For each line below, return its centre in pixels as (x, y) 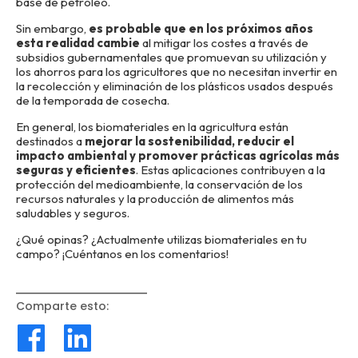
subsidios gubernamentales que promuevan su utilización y (171, 57)
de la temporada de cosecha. (93, 100)
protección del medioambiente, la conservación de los (159, 184)
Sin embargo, (52, 28)
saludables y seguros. (73, 213)
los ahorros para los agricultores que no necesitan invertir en (177, 72)
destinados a (50, 141)
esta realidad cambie (78, 43)
